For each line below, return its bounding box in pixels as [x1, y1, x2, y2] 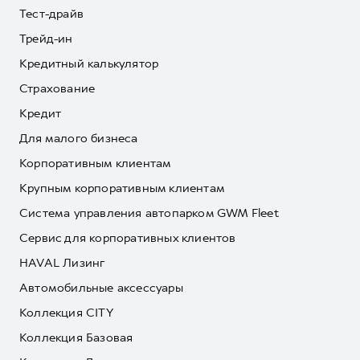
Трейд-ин [19, 31, 73, 47]
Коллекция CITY [19, 305, 113, 321]
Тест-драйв [19, 6, 84, 22]
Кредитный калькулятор [19, 55, 159, 72]
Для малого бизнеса [19, 130, 138, 146]
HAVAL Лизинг [19, 255, 105, 271]
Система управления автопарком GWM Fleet [19, 205, 279, 221]
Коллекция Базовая [19, 329, 133, 346]
